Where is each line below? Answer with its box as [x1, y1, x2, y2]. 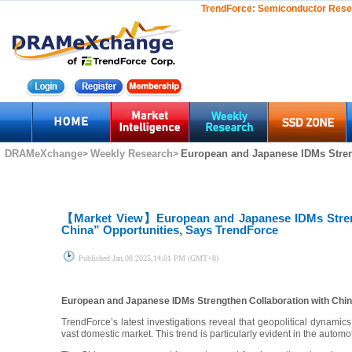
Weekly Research [90, 147, 173, 159]
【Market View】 [61, 211, 156, 225]
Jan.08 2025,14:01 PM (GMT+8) [112, 254, 218, 262]
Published [79, 254, 112, 262]
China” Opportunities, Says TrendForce [61, 223, 278, 236]
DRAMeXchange [5, 147, 82, 159]
